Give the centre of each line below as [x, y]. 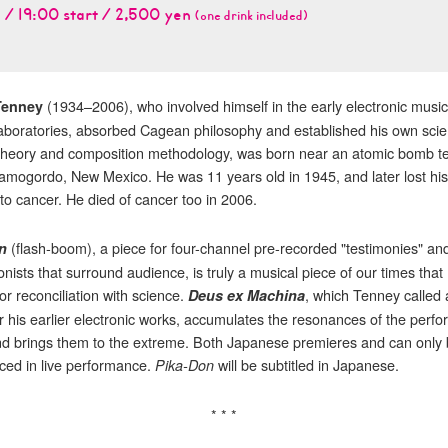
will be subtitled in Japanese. [306, 364]
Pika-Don [184, 364]
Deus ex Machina [246, 294]
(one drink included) [251, 15]
